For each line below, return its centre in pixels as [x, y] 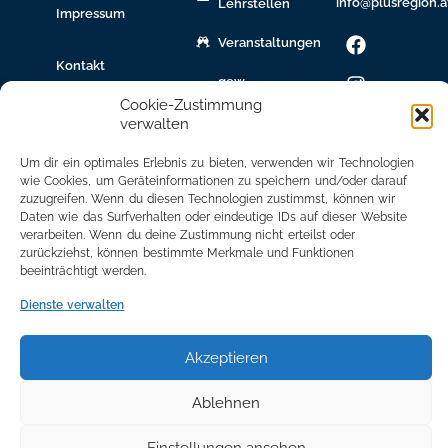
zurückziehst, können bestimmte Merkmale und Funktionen [187, 253]
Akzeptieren [226, 357]
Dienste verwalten [72, 305]
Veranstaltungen [270, 42]
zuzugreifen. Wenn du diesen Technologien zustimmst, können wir [207, 199]
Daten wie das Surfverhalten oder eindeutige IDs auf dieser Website [213, 217]
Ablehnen [226, 402]
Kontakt [80, 65]
